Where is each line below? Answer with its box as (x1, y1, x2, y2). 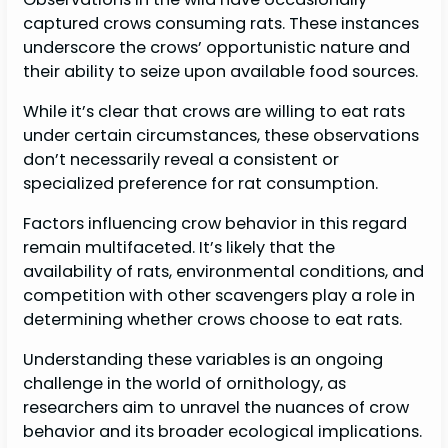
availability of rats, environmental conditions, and (23, 260, 425, 284)
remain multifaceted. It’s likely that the (23, 236, 336, 260)
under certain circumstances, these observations (23, 123, 420, 147)
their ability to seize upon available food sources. (23, 59, 423, 83)
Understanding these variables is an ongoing (23, 348, 384, 372)
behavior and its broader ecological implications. (23, 420, 423, 444)
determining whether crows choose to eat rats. (23, 308, 407, 332)
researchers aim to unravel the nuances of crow (23, 396, 410, 420)
